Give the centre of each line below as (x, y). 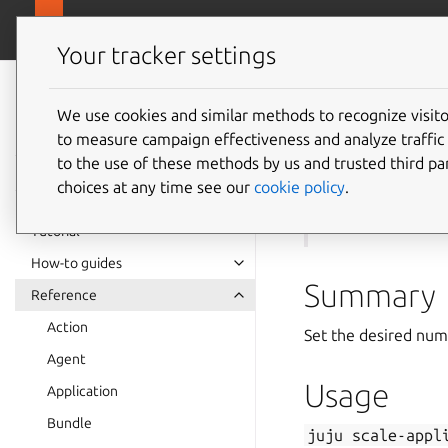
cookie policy (299, 186)
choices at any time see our (155, 186)
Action (67, 327)
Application (82, 391)
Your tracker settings (166, 56)
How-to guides (76, 263)
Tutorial (55, 231)
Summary (370, 295)
